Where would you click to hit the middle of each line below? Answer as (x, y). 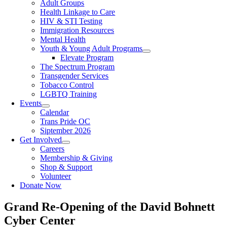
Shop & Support (66, 167)
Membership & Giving (77, 158)
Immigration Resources (77, 30)
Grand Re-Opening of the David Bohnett (109, 206)
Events (31, 103)
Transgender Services (74, 76)
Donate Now (41, 185)
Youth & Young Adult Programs (91, 48)
